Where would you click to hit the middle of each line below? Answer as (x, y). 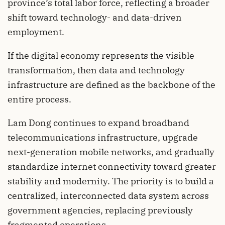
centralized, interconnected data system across (108, 195)
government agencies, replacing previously (100, 210)
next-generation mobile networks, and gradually (111, 152)
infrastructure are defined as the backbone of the (111, 84)
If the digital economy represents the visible (101, 55)
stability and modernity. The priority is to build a (111, 181)
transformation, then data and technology (96, 70)
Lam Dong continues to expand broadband (98, 123)
